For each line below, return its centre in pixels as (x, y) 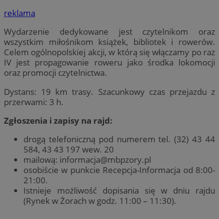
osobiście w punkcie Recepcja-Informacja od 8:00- (119, 170)
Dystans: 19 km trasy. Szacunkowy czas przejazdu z (109, 91)
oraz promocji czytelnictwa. (55, 73)
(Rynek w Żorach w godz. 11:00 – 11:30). (100, 200)
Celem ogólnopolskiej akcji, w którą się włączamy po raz (109, 52)
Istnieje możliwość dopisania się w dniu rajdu (119, 190)
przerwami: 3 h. (34, 102)
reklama (20, 13)
